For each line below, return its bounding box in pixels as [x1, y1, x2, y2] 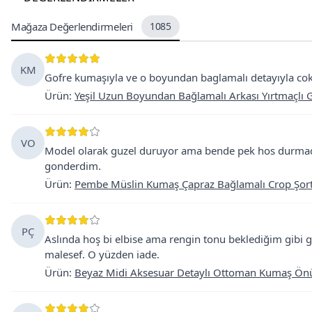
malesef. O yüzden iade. [45, 247, 159, 261]
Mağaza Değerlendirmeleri [11, 19, 133, 33]
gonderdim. [45, 159, 101, 173]
